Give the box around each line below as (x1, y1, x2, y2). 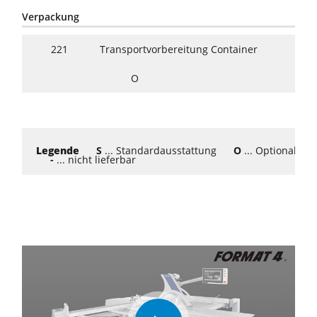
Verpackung (22, 10, 80, 24)
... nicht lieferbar (54, 153, 137, 167)
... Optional (241, 144, 297, 158)
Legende (36, 144, 80, 158)
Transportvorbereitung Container (100, 42, 258, 57)
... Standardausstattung (102, 144, 217, 158)
